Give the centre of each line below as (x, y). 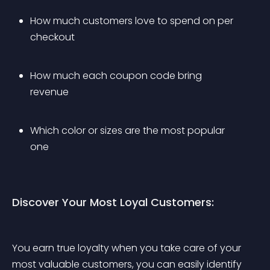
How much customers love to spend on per (133, 21)
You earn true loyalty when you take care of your (128, 248)
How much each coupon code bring (117, 76)
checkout (52, 37)
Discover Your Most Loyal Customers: (113, 202)
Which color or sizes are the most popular (129, 130)
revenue (49, 92)
